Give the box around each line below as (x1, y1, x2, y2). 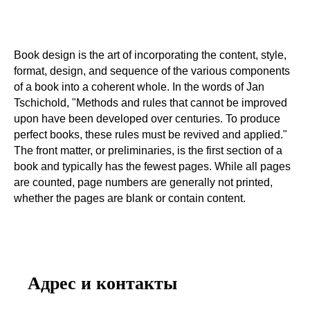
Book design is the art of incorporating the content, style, (14, 49, 286, 61)
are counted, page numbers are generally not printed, (14, 176, 273, 188)
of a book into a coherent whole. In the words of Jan (14, 81, 264, 93)
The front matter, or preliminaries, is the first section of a (14, 145, 282, 156)
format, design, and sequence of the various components (14, 65, 290, 77)
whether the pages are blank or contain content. (14, 192, 246, 204)
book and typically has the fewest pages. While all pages (14, 161, 291, 172)
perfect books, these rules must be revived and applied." (14, 129, 287, 140)
